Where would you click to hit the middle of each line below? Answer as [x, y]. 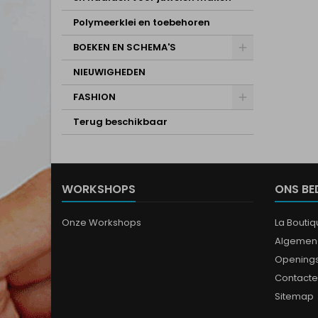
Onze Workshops [102, 223]
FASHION [94, 97]
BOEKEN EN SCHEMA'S [125, 47]
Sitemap [294, 296]
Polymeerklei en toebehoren [142, 22]
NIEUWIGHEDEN [109, 72]
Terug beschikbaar [120, 122]
